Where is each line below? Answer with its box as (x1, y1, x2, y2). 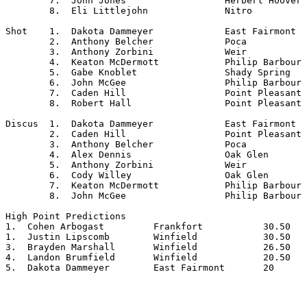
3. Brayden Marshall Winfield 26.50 (5, 242, 291, 252)
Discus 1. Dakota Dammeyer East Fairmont (5, 119, 38, 129)
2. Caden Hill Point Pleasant (5, 129, 49, 139)
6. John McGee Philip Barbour (5, 77, 49, 88)
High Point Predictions (5, 211, 126, 221)
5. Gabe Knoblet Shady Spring (5, 67, 49, 77)
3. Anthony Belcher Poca (5, 139, 49, 149)
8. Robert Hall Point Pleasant (5, 98, 49, 108)
